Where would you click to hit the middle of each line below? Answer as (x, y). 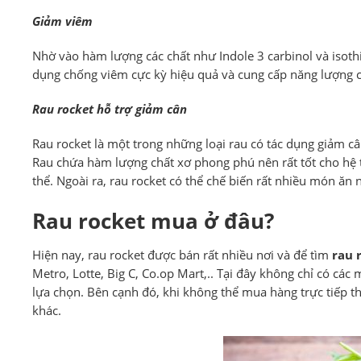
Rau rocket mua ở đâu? (153, 221)
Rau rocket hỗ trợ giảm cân (110, 110)
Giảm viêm (62, 22)
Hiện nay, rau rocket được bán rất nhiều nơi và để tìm (182, 255)
